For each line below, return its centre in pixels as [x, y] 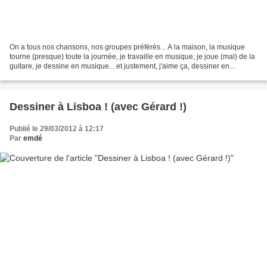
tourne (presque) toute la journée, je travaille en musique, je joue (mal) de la [132, 56]
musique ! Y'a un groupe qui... [58, 75]
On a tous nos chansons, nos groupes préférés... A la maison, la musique [127, 47]
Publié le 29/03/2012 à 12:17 [57, 128]
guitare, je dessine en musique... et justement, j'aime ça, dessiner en [119, 66]
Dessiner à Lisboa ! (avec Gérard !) [98, 106]
